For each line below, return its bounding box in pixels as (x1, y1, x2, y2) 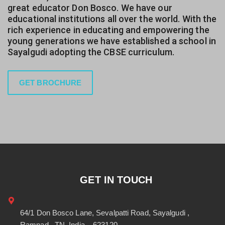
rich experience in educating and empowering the (8, 25, 209, 35)
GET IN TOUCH (80, 174, 153, 185)
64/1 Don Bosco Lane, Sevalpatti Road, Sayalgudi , (20, 208, 189, 217)
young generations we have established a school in (8, 36, 216, 46)
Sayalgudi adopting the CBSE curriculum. (8, 47, 174, 57)
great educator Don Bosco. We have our (8, 3, 172, 13)
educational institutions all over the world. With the (8, 14, 217, 24)
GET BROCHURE (19, 78, 82, 87)
